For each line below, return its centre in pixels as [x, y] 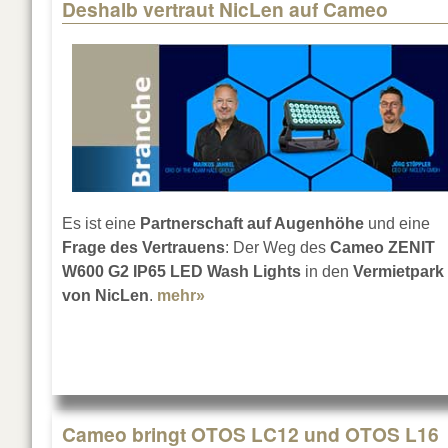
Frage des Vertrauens [143, 248]
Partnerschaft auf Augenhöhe [252, 224]
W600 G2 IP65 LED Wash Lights [181, 272]
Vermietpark [398, 272]
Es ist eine [101, 224]
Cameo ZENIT [380, 248]
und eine [397, 224]
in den [327, 272]
